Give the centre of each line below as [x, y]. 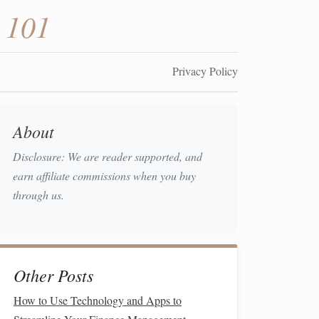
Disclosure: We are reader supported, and [108, 156]
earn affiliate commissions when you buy [104, 176]
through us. [38, 195]
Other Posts [53, 275]
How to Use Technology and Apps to [98, 300]
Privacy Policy [205, 71]
